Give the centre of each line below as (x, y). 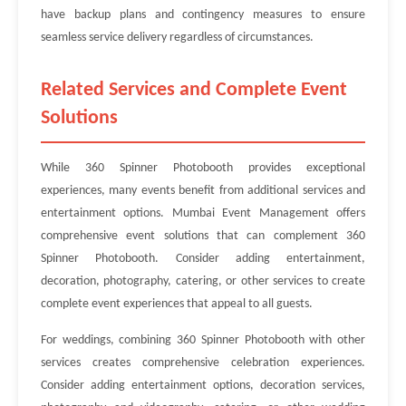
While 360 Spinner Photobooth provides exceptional (203, 168)
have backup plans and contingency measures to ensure (203, 15)
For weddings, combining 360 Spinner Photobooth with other (203, 340)
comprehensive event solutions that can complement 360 (203, 236)
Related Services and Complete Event (194, 90)
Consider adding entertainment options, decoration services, (203, 386)
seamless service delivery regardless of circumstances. (177, 38)
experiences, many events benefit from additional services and (203, 191)
